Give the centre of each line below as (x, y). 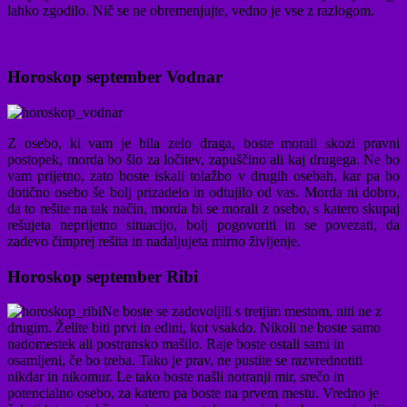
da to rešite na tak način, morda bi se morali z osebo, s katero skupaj (203, 208)
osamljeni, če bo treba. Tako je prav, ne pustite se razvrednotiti (185, 361)
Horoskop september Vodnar (115, 77)
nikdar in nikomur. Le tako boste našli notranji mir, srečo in (176, 377)
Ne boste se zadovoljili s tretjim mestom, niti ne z (242, 312)
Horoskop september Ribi (103, 276)
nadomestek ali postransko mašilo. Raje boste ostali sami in (176, 344)
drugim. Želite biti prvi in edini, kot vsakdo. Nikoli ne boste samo (194, 328)
